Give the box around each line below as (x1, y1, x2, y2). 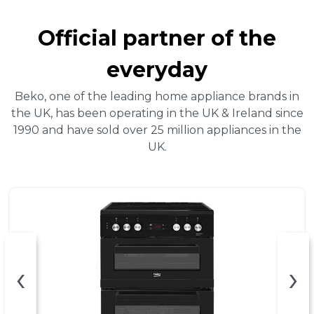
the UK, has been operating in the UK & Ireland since (11, 107, 303, 121)
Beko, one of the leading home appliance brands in (15, 90, 299, 104)
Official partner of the (38, 25, 276, 52)
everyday (107, 57, 207, 83)
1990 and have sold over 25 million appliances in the (13, 123, 301, 137)
